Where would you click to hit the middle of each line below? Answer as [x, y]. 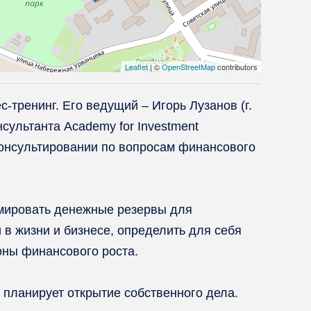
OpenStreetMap [188, 67]
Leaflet [136, 67]
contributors [236, 67]
